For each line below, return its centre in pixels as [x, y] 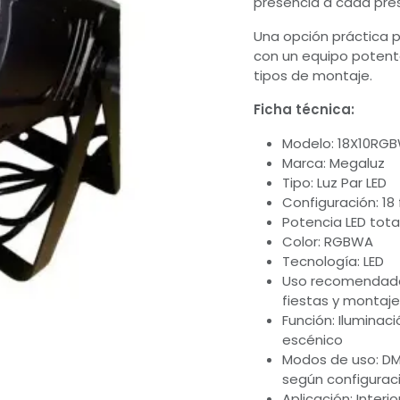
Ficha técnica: [304, 110]
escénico [312, 340]
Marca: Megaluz [333, 163]
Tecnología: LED [333, 262]
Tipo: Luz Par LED [334, 183]
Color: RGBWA [328, 242]
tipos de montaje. [313, 76]
